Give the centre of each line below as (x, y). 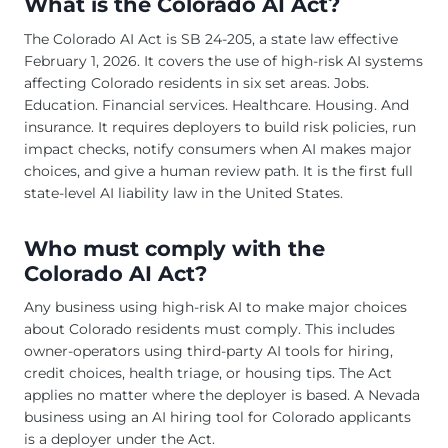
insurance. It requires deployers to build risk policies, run (220, 126)
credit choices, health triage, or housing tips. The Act (208, 373)
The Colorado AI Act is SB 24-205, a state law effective (211, 38)
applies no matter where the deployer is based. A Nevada (222, 395)
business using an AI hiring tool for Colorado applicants (217, 417)
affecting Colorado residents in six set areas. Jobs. (196, 82)
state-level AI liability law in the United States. (183, 192)
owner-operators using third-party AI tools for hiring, (208, 351)
